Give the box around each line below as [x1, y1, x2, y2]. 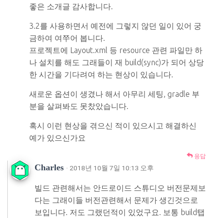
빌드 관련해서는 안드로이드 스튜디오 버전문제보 [35, 183, 206, 192]
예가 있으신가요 [29, 133, 86, 142]
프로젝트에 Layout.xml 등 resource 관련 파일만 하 [29, 45, 202, 54]
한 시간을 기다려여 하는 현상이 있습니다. [29, 70, 173, 79]
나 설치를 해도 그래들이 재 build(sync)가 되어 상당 [29, 57, 204, 67]
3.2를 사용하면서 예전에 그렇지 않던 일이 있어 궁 [29, 21, 201, 30]
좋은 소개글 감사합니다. [29, 1, 113, 11]
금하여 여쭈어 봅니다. [29, 33, 105, 42]
